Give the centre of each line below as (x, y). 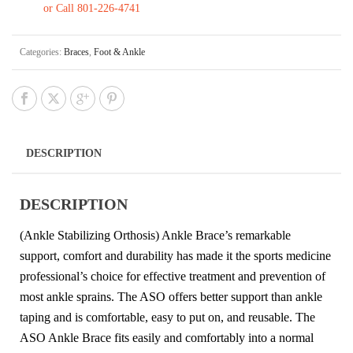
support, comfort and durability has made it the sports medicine (175, 256)
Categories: (42, 52)
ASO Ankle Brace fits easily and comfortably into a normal (167, 338)
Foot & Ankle (119, 52)
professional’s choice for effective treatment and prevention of (173, 276)
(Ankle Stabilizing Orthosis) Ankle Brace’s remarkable (155, 235)
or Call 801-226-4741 (92, 8)
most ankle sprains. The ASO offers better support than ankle (171, 297)
